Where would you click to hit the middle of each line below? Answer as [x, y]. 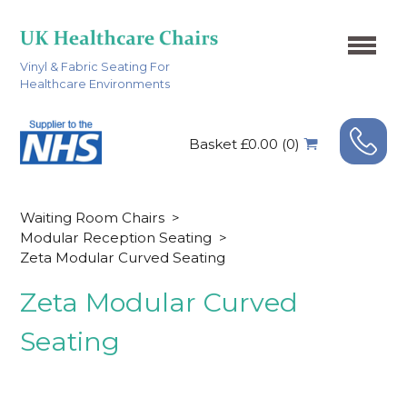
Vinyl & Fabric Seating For [95, 66]
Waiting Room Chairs [93, 217]
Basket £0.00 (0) [244, 144]
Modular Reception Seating [116, 237]
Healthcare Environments [95, 84]
